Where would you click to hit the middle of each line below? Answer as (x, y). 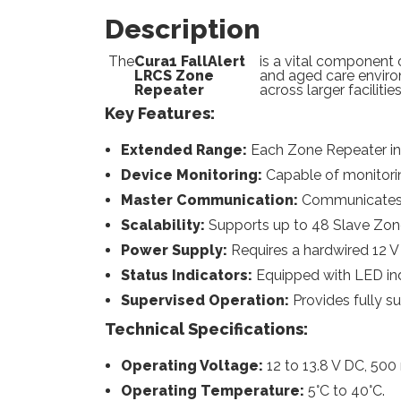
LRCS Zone (174, 76)
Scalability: (162, 225)
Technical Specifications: (206, 329)
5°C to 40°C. (344, 391)
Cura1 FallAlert (190, 61)
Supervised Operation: (205, 300)
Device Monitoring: (191, 175)
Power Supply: (174, 250)
